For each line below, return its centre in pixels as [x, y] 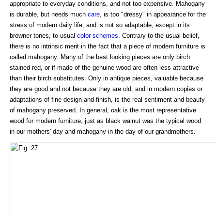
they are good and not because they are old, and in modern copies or [106, 89]
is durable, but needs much [49, 14]
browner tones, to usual [43, 35]
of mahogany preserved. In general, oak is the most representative [103, 110]
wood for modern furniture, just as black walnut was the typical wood [105, 121]
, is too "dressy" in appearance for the [153, 14]
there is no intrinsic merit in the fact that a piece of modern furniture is [108, 46]
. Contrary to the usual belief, [159, 35]
